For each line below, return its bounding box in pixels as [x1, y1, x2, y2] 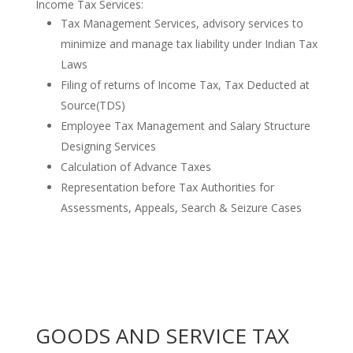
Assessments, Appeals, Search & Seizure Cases [60, 200, 302, 215]
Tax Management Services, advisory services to [60, 16, 303, 31]
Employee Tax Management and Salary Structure [60, 118, 310, 133]
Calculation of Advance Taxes [60, 159, 211, 174]
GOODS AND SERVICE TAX [35, 321, 289, 350]
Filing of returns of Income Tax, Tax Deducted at [60, 77, 310, 92]
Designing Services [60, 139, 156, 154]
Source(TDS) [60, 98, 125, 113]
